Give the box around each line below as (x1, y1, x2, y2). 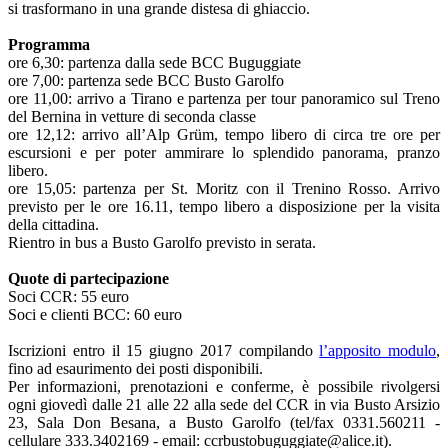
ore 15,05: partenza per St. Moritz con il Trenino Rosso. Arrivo (8, 180, 440, 197)
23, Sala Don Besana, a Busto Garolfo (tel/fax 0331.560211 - (8, 414, 440, 431)
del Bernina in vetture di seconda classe (8, 108, 256, 125)
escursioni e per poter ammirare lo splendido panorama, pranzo (8, 144, 440, 161)
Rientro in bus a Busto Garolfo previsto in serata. (8, 234, 316, 251)
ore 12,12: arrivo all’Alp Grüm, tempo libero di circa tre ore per (8, 126, 440, 143)
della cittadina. (8, 216, 99, 233)
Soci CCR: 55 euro (8, 288, 129, 305)
